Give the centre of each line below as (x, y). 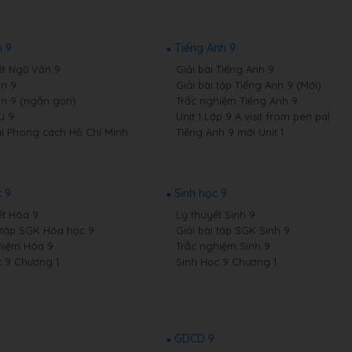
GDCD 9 (194, 339)
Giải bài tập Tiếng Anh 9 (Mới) (248, 85)
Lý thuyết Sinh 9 (215, 214)
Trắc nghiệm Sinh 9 (223, 246)
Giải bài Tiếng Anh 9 (225, 69)
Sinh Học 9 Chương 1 (226, 262)
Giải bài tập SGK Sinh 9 (233, 230)
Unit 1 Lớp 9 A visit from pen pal (253, 116)
